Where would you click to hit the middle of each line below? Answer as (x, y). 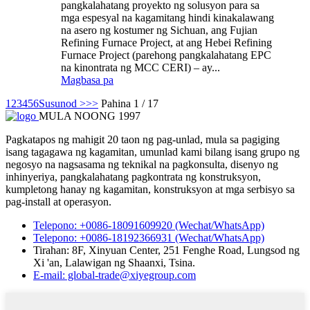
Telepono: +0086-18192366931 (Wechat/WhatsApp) (149, 237)
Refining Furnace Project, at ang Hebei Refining (166, 42)
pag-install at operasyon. (58, 201)
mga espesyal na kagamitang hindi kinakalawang (167, 17)
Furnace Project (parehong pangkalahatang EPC (166, 55)
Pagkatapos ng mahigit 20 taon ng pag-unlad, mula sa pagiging (143, 139)
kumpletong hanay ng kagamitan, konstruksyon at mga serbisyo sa (150, 189)
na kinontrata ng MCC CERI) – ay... (140, 67)
